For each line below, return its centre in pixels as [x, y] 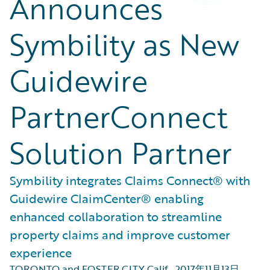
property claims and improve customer [120, 234]
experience [41, 253]
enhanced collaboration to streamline [116, 216]
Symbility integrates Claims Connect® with [130, 180]
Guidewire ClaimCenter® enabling [107, 198]
